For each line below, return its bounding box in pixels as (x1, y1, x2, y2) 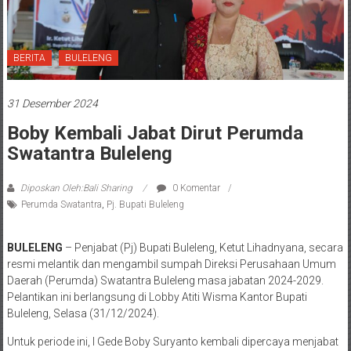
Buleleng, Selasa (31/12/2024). (6, 306, 159, 320)
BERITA (13, 52, 45, 63)
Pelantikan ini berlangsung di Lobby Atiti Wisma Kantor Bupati (6, 290, 307, 303)
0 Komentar (169, 182, 220, 194)
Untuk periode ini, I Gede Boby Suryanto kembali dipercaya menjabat (6, 335, 338, 348)
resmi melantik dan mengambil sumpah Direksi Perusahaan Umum (6, 257, 336, 270)
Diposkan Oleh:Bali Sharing (17, 182, 135, 194)
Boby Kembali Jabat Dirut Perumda (6, 121, 303, 144)
